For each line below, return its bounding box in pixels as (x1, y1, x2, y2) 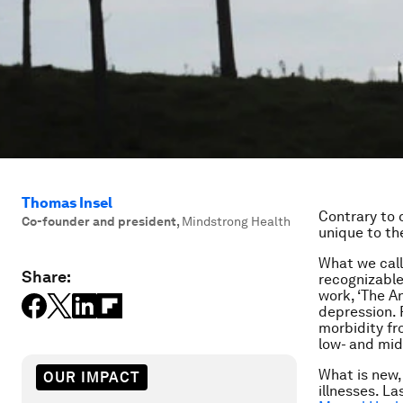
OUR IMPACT (43, 368, 140, 386)
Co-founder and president (22, 214, 176, 228)
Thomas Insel (22, 194, 112, 211)
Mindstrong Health (182, 214, 291, 228)
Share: (22, 267, 71, 286)
